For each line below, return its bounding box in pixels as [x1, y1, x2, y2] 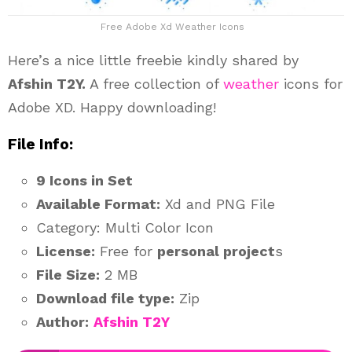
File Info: [8, 134, 73, 153]
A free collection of [86, 75, 223, 92]
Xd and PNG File [160, 195, 275, 212]
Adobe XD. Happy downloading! [8, 98, 216, 115]
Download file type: [36, 289, 174, 306]
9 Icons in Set [36, 171, 133, 189]
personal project [157, 242, 275, 259]
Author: [36, 313, 89, 330]
